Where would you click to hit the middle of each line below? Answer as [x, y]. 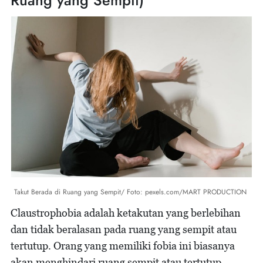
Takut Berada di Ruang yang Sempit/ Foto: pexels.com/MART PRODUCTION [131, 192]
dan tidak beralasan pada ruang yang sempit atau [124, 229]
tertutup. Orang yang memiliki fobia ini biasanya [123, 246]
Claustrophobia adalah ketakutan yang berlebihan [126, 213]
